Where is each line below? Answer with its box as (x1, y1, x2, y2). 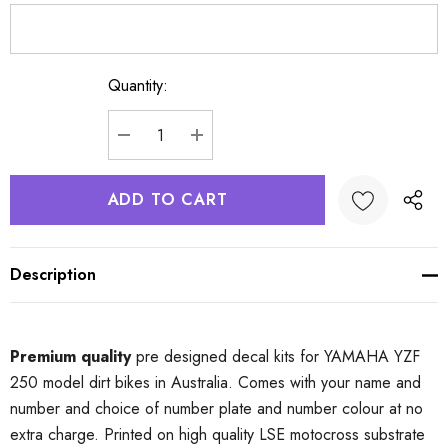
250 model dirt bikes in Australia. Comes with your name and (10, 371, 421, 394)
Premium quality (10, 345, 131, 368)
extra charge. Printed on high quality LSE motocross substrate (10, 423, 425, 446)
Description (10, 263, 96, 286)
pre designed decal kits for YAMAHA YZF (131, 345, 420, 368)
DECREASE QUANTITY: (123, 147, 309, 170)
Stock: (10, 103, 52, 126)
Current (10, 79, 60, 102)
